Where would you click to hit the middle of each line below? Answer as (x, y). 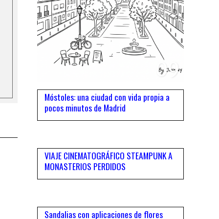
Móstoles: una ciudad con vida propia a (107, 97)
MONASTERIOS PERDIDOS (85, 166)
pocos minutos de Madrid (85, 108)
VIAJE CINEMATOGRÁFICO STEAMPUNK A (109, 156)
